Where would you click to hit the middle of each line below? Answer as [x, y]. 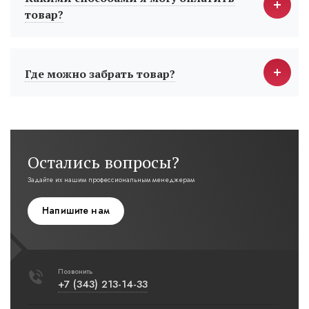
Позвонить [75, 272]
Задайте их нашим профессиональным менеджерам [111, 180]
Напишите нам [76, 210]
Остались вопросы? [103, 162]
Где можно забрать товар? [100, 74]
